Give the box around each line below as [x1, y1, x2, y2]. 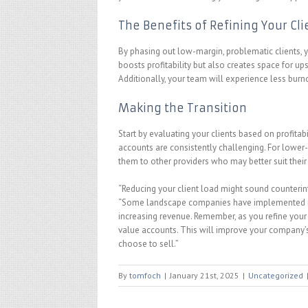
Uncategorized [248, 270, 303, 280]
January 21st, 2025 [170, 270, 239, 280]
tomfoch [129, 270, 161, 280]
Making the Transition [118, 101, 247, 115]
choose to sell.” [118, 238, 179, 250]
